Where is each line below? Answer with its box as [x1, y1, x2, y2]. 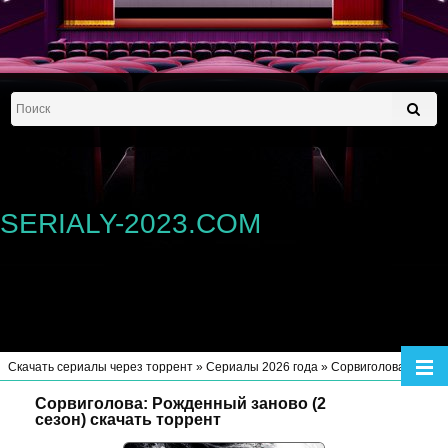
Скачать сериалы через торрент [8, 360, 193, 374]
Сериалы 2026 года [206, 360, 318, 374]
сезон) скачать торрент [35, 411, 221, 428]
